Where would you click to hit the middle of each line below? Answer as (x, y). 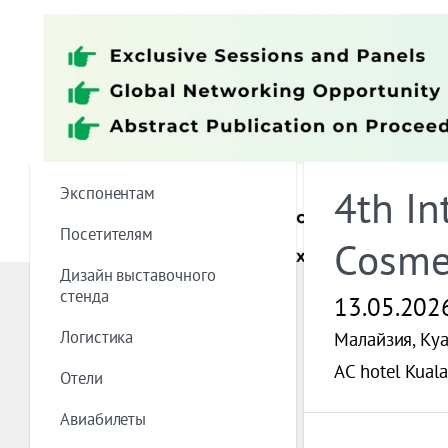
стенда (84, 295)
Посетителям (107, 233)
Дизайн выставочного (138, 274)
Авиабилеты (103, 418)
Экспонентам (108, 192)
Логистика (97, 336)
